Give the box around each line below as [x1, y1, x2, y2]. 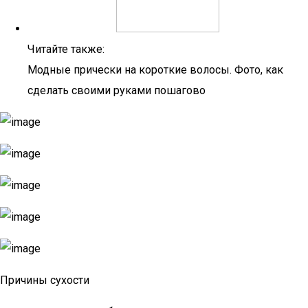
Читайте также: [27, 43, 104, 56]
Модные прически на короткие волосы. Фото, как [27, 63, 283, 76]
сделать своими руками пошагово [27, 84, 206, 97]
